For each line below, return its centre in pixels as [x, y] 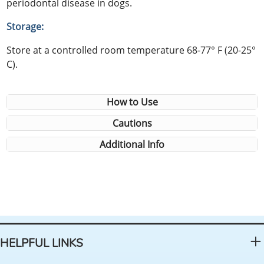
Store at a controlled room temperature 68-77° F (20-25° [131, 50]
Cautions [132, 123]
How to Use [132, 102]
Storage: [25, 26]
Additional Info [132, 144]
